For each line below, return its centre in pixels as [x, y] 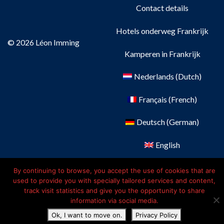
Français [153, 99]
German [183, 122]
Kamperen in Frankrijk [162, 53]
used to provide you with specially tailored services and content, [114, 180]
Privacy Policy [156, 215]
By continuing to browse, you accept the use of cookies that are [114, 170]
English [168, 144]
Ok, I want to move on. [87, 215]
